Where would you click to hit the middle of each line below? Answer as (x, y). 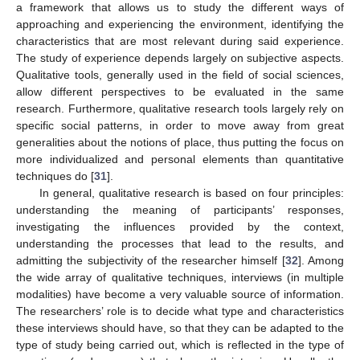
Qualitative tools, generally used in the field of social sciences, (180, 74)
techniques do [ (55, 176)
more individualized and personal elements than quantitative (180, 159)
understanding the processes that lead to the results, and (180, 243)
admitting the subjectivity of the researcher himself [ (151, 260)
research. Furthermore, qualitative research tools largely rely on (180, 108)
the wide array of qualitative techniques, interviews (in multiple (180, 277)
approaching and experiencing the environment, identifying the (180, 24)
